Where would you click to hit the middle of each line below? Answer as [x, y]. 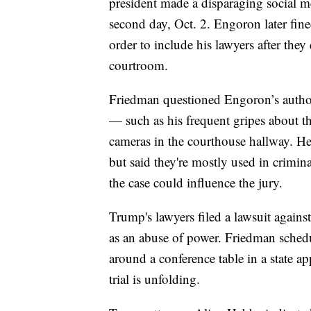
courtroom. [138, 65]
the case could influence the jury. [196, 183]
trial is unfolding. [154, 279]
